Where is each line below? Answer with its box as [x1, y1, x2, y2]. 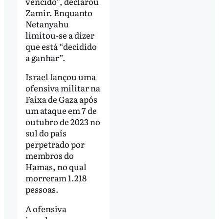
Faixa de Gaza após [25, 93, 97, 106]
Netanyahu [25, 17, 69, 30]
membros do [25, 149, 74, 162]
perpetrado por [25, 138, 85, 151]
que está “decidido [25, 40, 97, 52]
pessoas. [25, 183, 59, 196]
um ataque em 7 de [25, 104, 97, 117]
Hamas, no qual [25, 160, 87, 173]
